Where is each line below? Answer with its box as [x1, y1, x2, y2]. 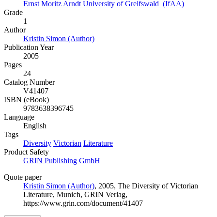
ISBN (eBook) [4, 95, 49, 104]
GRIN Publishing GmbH [23, 156, 100, 165]
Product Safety [4, 148, 49, 156]
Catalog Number [4, 78, 55, 87]
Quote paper [4, 173, 42, 182]
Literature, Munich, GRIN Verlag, [23, 190, 127, 199]
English [23, 122, 46, 130]
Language [4, 113, 34, 122]
